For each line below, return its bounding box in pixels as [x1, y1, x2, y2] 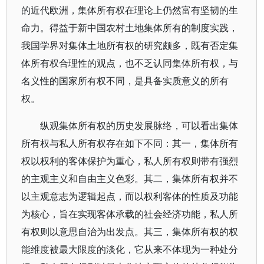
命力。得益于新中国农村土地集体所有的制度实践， [21, 21, 238, 34]
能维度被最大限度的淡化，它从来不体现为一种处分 [21, 243, 238, 256]
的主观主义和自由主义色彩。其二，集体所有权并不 [21, 172, 238, 185]
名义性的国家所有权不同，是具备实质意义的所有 [21, 74, 229, 87]
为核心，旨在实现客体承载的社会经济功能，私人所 [21, 207, 238, 220]
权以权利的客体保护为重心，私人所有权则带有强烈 [21, 154, 238, 167]
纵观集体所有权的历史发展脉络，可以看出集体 [40, 119, 238, 132]
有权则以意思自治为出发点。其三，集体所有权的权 [21, 225, 238, 238]
